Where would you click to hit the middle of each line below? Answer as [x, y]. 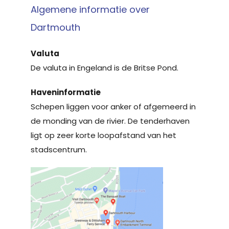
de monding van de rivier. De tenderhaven [110, 121]
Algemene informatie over [90, 9]
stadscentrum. [59, 149]
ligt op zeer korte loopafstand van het [104, 135]
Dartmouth [55, 27]
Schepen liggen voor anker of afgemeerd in [113, 106]
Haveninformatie [66, 92]
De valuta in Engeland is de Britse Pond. [105, 67]
